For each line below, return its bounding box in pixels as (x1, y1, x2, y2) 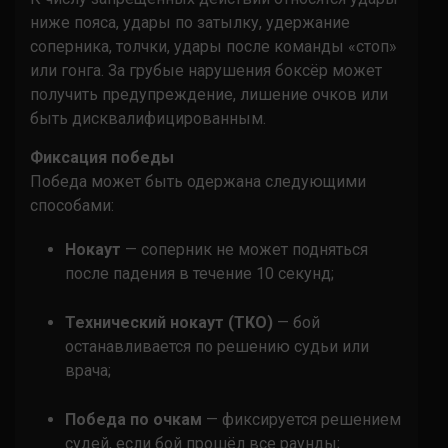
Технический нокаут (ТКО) (65, 312, 273, 332)
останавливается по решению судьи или (65, 336, 369, 356)
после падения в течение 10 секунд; (65, 263, 334, 283)
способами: (30, 195, 114, 215)
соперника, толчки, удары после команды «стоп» (30, 36, 397, 56)
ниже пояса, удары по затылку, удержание (30, 12, 350, 32)
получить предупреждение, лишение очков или (30, 84, 388, 104)
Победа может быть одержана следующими (30, 171, 366, 191)
